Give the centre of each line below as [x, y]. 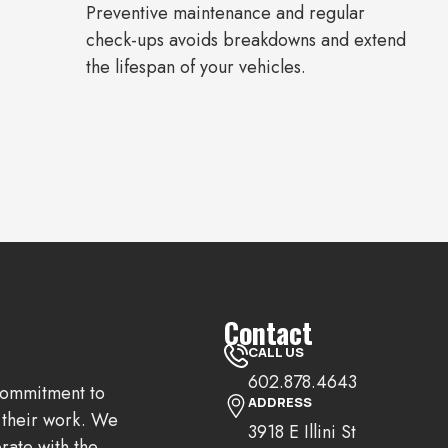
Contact [268, 333]
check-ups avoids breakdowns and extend [245, 40]
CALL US [276, 352]
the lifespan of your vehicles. [195, 67]
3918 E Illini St [302, 432]
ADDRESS [280, 402]
